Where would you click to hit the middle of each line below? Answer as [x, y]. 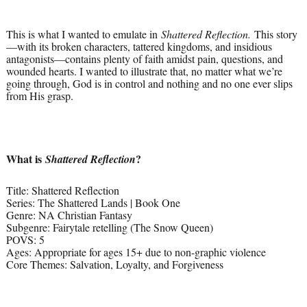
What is [25, 159]
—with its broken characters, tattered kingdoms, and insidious [139, 47]
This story [275, 34]
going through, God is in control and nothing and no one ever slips [149, 84]
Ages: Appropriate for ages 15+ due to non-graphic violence [136, 252]
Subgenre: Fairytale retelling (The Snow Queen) [109, 228]
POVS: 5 [25, 240]
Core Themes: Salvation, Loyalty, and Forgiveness [114, 265]
